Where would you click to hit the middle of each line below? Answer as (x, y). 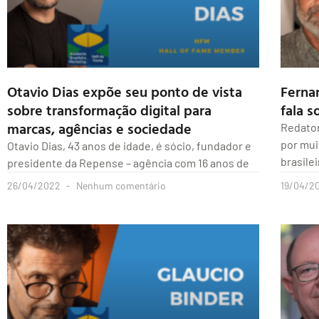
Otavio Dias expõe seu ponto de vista (125, 91)
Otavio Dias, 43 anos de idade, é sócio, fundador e (129, 146)
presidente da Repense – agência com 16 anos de (128, 163)
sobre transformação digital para (109, 110)
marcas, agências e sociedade (99, 129)
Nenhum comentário (120, 186)
